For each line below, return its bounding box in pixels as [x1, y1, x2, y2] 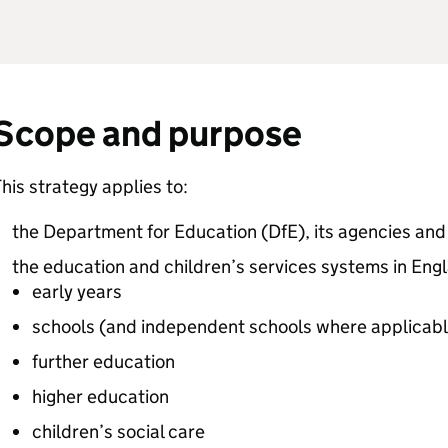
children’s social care [31, 420, 205, 443]
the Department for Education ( [11, 220, 268, 243]
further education [31, 350, 175, 373]
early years [31, 280, 122, 303]
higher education [31, 385, 169, 408]
